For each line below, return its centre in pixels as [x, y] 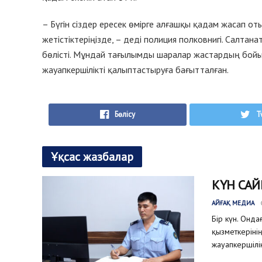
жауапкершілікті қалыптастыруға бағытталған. [135, 70]
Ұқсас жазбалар [92, 156]
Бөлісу [125, 114]
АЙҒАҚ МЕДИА [233, 203]
